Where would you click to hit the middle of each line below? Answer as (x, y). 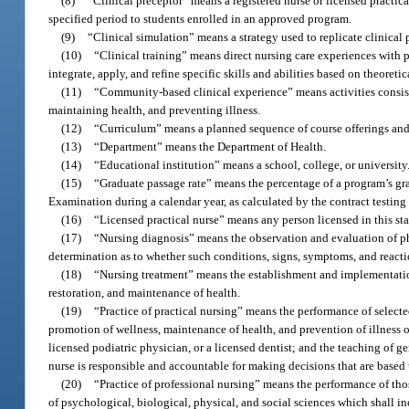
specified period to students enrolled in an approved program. (200, 18)
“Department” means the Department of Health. (210, 146)
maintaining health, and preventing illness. (155, 110)
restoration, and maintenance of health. (145, 292)
